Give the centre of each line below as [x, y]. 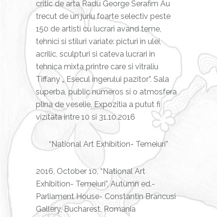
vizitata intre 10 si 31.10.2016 [85, 117]
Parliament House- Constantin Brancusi [106, 196]
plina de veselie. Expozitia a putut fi [98, 104]
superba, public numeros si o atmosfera [106, 92]
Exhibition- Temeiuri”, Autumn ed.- [95, 184]
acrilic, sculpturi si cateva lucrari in [95, 54]
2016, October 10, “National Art [91, 171]
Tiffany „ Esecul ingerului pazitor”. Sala [102, 79]
